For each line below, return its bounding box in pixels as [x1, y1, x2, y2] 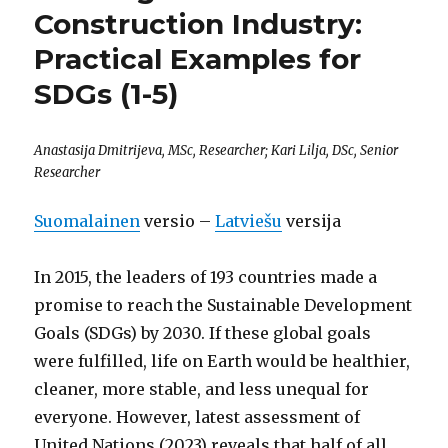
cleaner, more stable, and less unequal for [34, 379, 370, 399]
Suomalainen [34, 211, 141, 231]
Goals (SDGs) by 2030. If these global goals [34, 323, 372, 343]
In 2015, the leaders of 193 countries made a [34, 267, 378, 287]
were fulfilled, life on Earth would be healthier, [34, 351, 411, 371]
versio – [140, 211, 216, 231]
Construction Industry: [34, 7, 363, 42]
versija [282, 211, 342, 231]
